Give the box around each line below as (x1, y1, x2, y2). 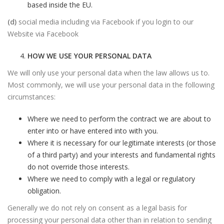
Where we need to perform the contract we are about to (27, 114, 211, 123)
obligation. (27, 186, 61, 195)
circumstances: (7, 92, 55, 101)
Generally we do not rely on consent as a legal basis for (7, 203, 187, 212)
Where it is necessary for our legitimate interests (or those (27, 138, 216, 147)
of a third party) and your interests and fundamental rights (27, 150, 215, 159)
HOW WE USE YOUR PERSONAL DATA (27, 51, 151, 60)
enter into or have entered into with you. (27, 126, 158, 135)
